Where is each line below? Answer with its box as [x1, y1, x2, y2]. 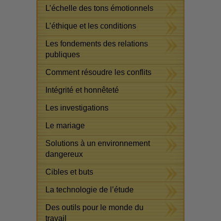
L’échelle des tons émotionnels [45, 4, 153, 13]
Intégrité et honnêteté [45, 86, 119, 95]
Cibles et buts [45, 168, 93, 177]
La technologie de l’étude [45, 185, 136, 194]
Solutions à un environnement [45, 139, 150, 148]
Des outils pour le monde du [45, 203, 144, 212]
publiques [45, 50, 80, 59]
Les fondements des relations [45, 39, 148, 48]
